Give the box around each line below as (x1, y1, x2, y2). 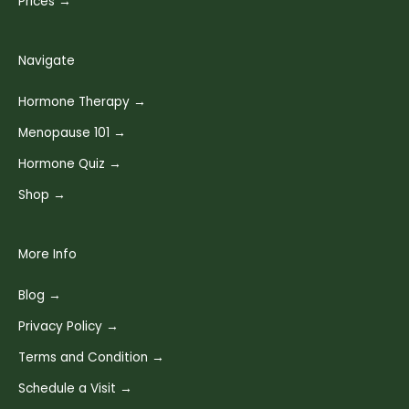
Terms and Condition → (18, 348, 164, 366)
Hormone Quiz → (18, 154, 121, 173)
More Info (18, 245, 77, 263)
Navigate (18, 51, 75, 69)
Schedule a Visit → (18, 379, 132, 397)
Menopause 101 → (18, 123, 126, 142)
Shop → (18, 185, 66, 204)
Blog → (18, 286, 61, 304)
